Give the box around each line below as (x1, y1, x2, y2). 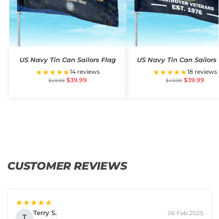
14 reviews (70, 68, 100, 76)
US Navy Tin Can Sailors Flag (20, 55, 116, 64)
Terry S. (33, 209, 57, 217)
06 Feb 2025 (168, 209, 203, 217)
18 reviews (187, 68, 218, 76)
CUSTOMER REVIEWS (7, 159, 127, 173)
